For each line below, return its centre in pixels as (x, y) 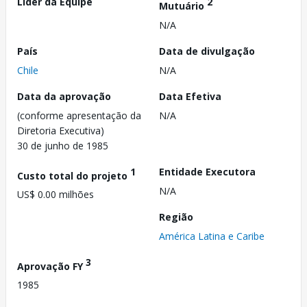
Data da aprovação (64, 96)
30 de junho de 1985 (63, 145)
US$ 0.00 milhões (56, 195)
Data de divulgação (207, 51)
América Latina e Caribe (212, 236)
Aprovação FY (51, 266)
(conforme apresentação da (79, 115)
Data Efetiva (190, 96)
